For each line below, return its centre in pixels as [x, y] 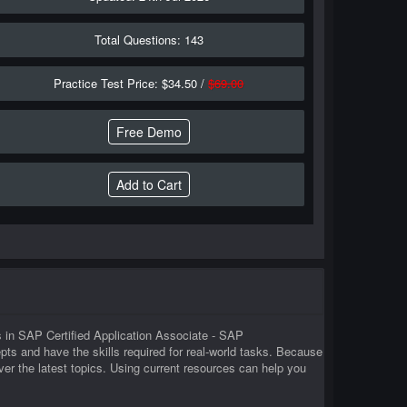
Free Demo [149, 132]
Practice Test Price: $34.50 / [131, 83]
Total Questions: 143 [149, 40]
